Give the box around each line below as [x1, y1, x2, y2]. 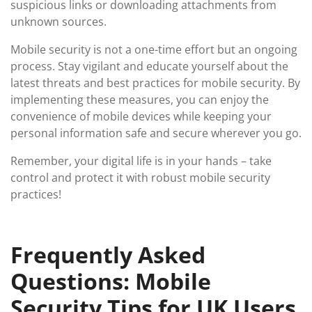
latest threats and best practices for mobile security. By [10, 75, 300, 91]
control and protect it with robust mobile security [10, 170, 270, 185]
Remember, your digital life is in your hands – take [10, 153, 272, 169]
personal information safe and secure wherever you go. [10, 125, 302, 141]
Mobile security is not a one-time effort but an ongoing [10, 42, 297, 57]
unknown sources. [10, 14, 107, 29]
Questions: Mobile [10, 266, 211, 296]
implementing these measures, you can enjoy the [10, 92, 269, 107]
